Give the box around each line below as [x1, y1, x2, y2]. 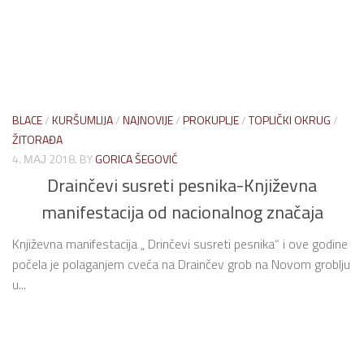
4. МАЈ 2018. [12, 149, 77, 167]
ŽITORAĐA [12, 130, 63, 148]
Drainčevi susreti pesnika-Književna [47, 171, 317, 200]
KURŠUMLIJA [52, 110, 113, 128]
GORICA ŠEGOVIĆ [95, 149, 178, 167]
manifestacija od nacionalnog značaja [41, 198, 323, 227]
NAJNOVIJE [123, 110, 173, 128]
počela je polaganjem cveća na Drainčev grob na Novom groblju [12, 254, 350, 275]
